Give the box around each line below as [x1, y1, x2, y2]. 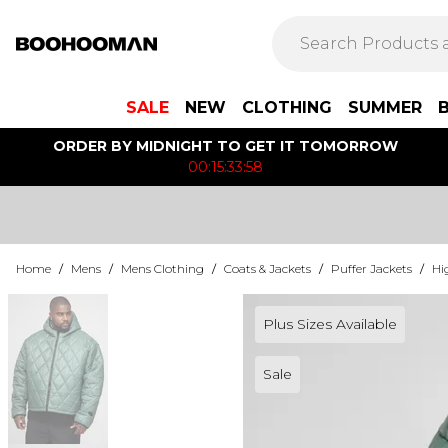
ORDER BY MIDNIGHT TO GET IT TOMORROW [52, 137, 398, 155]
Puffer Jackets [331, 261, 412, 276]
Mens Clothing [121, 261, 204, 276]
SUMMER [348, 98, 422, 117]
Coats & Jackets [224, 261, 311, 276]
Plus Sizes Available [262, 315, 397, 333]
